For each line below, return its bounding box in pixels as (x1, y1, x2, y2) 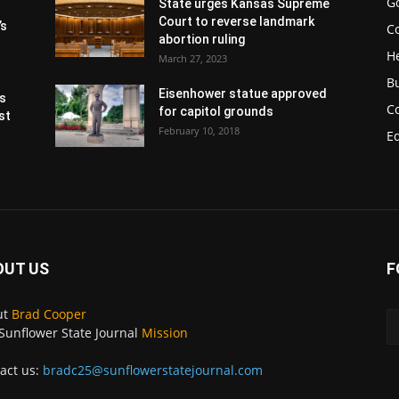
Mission (142, 323, 188, 341)
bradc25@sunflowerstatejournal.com (43, 361, 263, 379)
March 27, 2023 (159, 51, 227, 65)
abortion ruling (159, 31, 245, 46)
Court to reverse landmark (159, 13, 314, 28)
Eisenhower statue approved (159, 85, 327, 101)
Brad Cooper (12, 305, 86, 322)
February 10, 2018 (159, 123, 240, 137)
